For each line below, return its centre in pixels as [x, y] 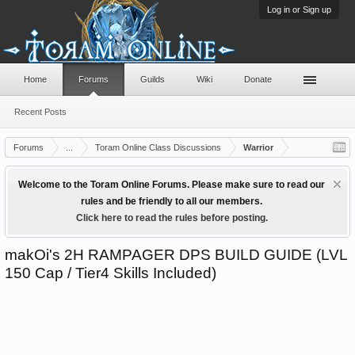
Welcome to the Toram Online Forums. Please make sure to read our [172, 185]
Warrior [258, 147]
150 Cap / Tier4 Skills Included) [111, 273]
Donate [258, 79]
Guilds [153, 79]
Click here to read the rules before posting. [172, 218]
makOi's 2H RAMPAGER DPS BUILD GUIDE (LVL [176, 255]
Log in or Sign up [299, 10]
